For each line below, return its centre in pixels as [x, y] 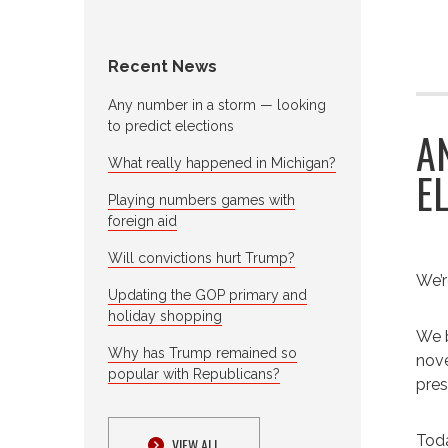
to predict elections [171, 125]
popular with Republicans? [194, 373]
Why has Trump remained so [202, 352]
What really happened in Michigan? [222, 162]
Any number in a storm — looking [217, 104]
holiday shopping [165, 315]
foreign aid [142, 220]
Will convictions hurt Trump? [201, 257]
